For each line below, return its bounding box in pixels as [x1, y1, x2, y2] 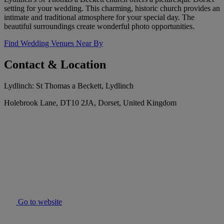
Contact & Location [4, 58, 106, 71]
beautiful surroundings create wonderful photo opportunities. [4, 22, 194, 31]
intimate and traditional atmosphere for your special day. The [4, 13, 194, 22]
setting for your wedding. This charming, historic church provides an [4, 4, 220, 13]
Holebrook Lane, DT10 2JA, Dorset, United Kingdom [4, 98, 176, 107]
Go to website [16, 197, 62, 206]
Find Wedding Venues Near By [4, 39, 103, 48]
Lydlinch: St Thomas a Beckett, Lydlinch [4, 81, 133, 90]
